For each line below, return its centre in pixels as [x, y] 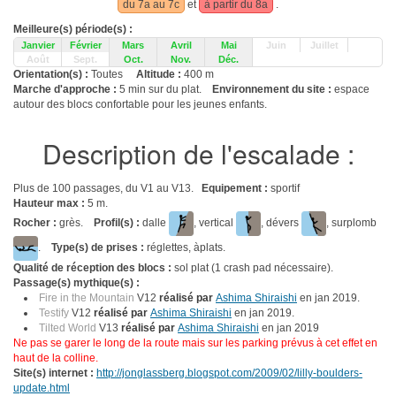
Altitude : [160, 74]
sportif [285, 188]
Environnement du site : [273, 89]
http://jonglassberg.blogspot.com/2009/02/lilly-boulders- [229, 373]
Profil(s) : [117, 223]
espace [352, 89]
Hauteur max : [49, 203]
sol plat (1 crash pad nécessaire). [254, 268]
